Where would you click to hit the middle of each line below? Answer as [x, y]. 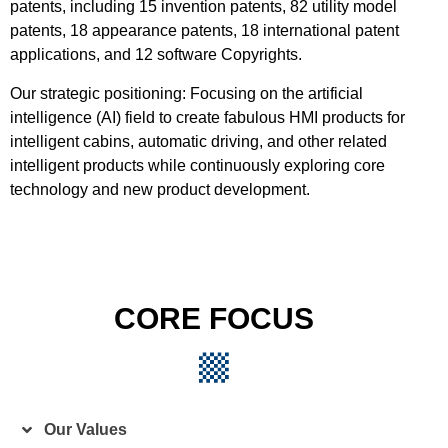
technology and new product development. [160, 189]
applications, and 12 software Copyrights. [156, 55]
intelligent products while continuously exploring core [197, 165]
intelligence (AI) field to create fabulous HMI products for [207, 117]
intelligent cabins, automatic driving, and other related [198, 141]
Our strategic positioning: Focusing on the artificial [186, 93]
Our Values [85, 430]
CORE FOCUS [214, 318]
